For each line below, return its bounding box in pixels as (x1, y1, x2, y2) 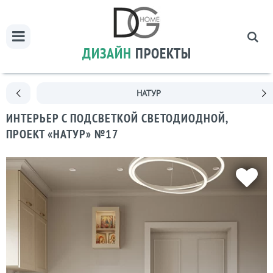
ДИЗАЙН (82, 44, 132, 63)
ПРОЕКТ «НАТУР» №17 (6, 126, 119, 142)
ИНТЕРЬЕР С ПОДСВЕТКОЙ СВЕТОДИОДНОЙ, (6, 110, 228, 126)
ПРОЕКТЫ (135, 44, 191, 63)
